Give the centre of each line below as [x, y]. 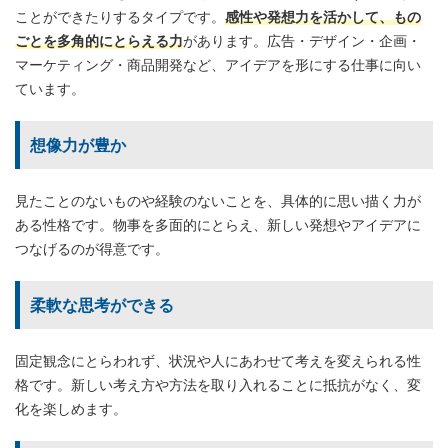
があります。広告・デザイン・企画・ [302, 40]
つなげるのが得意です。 [92, 248]
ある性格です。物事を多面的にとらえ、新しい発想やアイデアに [218, 224]
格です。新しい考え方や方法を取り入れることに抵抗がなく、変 [218, 384]
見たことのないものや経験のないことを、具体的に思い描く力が [218, 200]
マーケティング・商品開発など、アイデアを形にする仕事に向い [218, 64]
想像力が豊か [78, 144]
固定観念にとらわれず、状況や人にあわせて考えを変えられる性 [218, 360]
